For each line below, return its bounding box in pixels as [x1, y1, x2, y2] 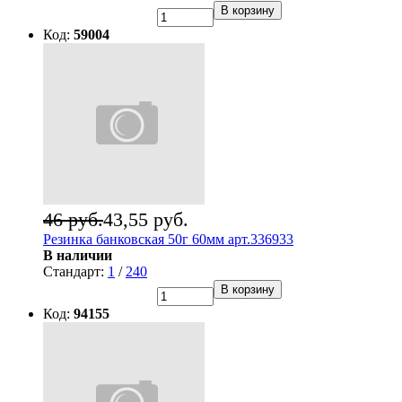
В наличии [43, 248, 112, 264]
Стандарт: [43, 264, 108, 280]
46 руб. [43, 208, 103, 232]
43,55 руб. [103, 208, 188, 232]
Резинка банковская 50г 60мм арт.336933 [43, 232, 293, 248]
